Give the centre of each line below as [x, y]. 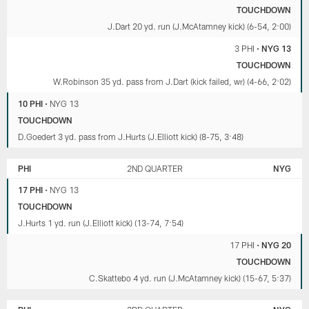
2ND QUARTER [154, 169]
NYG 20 [276, 245]
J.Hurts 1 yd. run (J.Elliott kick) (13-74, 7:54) [101, 223]
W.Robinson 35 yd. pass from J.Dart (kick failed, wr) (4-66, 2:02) [172, 82]
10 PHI [31, 104]
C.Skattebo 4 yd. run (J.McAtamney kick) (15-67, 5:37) [190, 278]
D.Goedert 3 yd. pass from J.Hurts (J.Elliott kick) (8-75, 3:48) [131, 137]
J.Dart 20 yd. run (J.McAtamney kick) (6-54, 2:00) [199, 27]
